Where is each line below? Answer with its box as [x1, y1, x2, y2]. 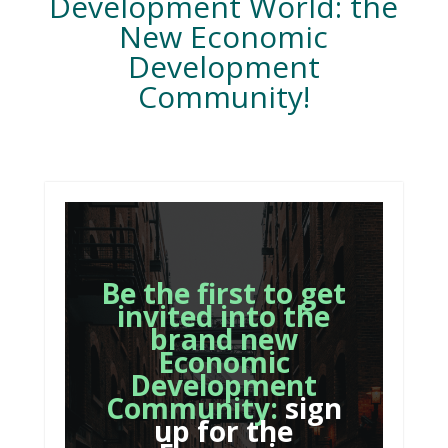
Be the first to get [101, 274, 347, 313]
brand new [149, 320, 298, 359]
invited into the [117, 297, 331, 336]
